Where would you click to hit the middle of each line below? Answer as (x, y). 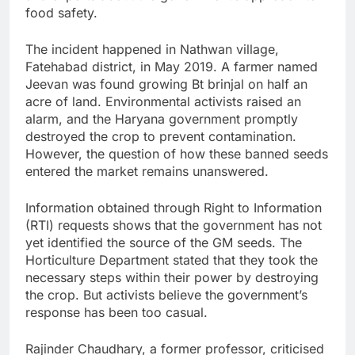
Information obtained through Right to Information (174, 208)
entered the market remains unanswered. (147, 172)
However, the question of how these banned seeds (177, 154)
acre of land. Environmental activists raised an (163, 102)
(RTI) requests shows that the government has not (174, 225)
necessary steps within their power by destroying (172, 278)
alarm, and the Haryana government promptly (162, 119)
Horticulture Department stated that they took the (172, 260)
